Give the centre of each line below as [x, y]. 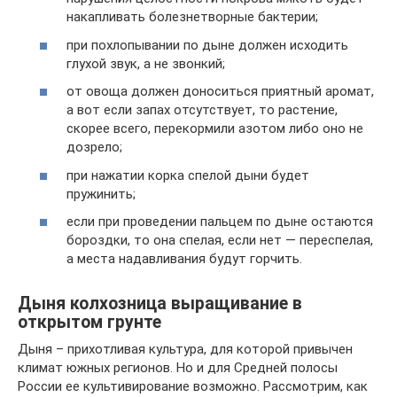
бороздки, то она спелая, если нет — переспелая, [220, 240]
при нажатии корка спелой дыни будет [188, 175]
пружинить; [101, 194]
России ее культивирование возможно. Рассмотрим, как [193, 386]
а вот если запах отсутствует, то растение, [202, 110]
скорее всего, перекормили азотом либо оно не [215, 128]
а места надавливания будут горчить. [184, 259]
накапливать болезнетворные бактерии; [192, 17]
